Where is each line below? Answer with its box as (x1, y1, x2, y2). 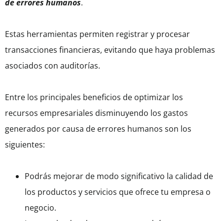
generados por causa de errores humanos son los (5, 123, 191, 135)
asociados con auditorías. (5, 60, 102, 72)
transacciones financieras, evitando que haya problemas (5, 44, 215, 56)
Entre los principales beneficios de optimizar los (5, 92, 183, 103)
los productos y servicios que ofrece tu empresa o (25, 186, 211, 198)
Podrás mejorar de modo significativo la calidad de (25, 171, 213, 182)
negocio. (25, 202, 56, 214)
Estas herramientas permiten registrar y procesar (5, 29, 190, 40)
